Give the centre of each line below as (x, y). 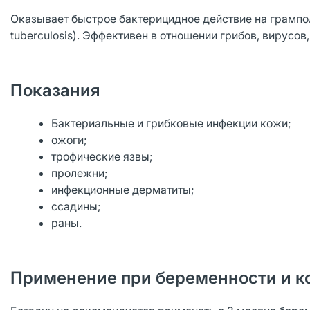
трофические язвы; (102, 156)
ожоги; (70, 140)
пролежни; (80, 173)
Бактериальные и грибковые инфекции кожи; (172, 123)
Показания (55, 90)
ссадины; (76, 206)
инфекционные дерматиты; (123, 190)
